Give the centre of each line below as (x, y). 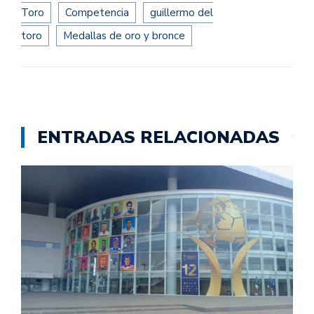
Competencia (97, 13)
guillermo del (182, 13)
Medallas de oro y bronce (124, 36)
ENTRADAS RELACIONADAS (158, 138)
